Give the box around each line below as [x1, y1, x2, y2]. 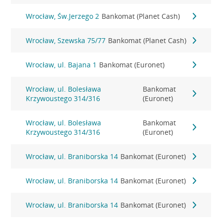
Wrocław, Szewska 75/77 [26, 36, 106, 45]
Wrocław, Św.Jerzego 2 [26, 11, 100, 21]
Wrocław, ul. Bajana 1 [26, 60, 97, 69]
